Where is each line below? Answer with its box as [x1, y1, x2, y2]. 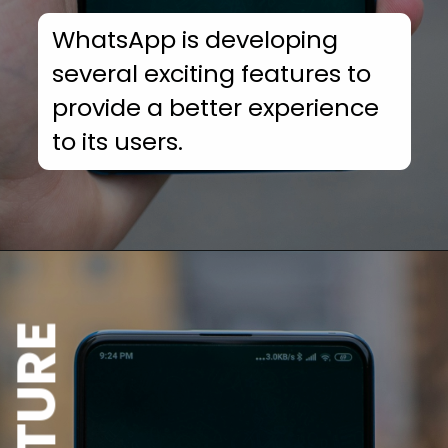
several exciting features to [52, 56, 372, 90]
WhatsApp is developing [52, 22, 339, 56]
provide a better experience [52, 90, 380, 124]
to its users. [52, 124, 184, 158]
